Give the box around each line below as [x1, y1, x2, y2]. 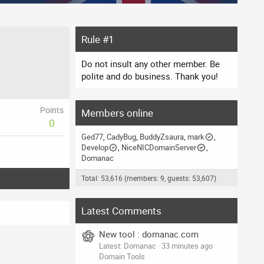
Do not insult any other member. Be [81, 58, 220, 70]
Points [40, 104, 64, 115]
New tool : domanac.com [99, 227, 199, 240]
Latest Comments [81, 204, 161, 218]
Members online [81, 106, 153, 120]
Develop [81, 142, 108, 153]
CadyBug [107, 131, 136, 143]
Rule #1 [81, 32, 114, 47]
